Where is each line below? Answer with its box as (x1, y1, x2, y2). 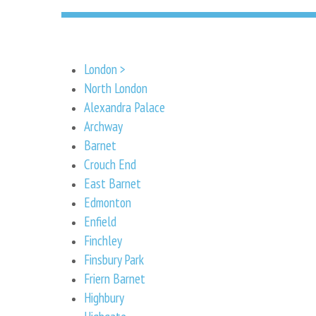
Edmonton (84, 193, 131, 211)
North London (84, 78, 147, 97)
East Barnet (84, 174, 141, 192)
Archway (84, 116, 123, 135)
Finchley (84, 231, 122, 249)
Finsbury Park (84, 250, 144, 268)
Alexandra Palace (84, 97, 165, 116)
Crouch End (84, 154, 136, 173)
